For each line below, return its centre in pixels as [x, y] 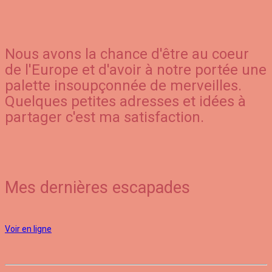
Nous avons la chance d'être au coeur [127, 54]
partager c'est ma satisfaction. [104, 117]
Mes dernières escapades [97, 188]
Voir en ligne [28, 229]
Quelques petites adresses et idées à [125, 102]
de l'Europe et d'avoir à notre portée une [136, 70]
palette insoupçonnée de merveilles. [123, 86]
